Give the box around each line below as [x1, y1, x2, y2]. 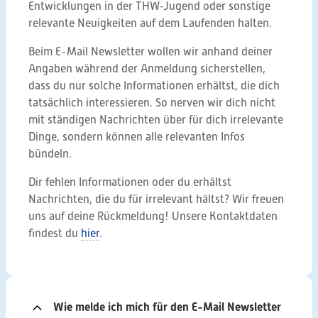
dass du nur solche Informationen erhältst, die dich [28, 79, 280, 92]
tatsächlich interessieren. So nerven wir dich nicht [28, 97, 275, 109]
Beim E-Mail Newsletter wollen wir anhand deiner [28, 45, 273, 58]
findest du [28, 227, 81, 240]
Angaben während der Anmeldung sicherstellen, [28, 62, 265, 75]
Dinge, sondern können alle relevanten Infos [28, 131, 245, 143]
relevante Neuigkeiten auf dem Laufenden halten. [28, 17, 272, 30]
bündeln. [28, 148, 72, 160]
